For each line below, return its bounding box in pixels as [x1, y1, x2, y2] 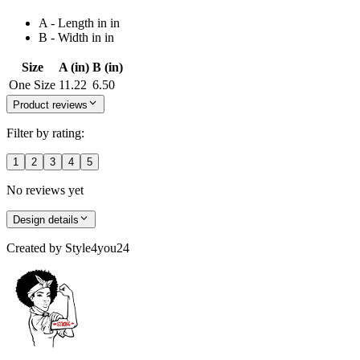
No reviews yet [6, 182, 84, 197]
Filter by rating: [6, 125, 84, 140]
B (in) [92, 60, 123, 75]
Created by [6, 241, 62, 256]
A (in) [59, 60, 89, 75]
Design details [13, 214, 79, 227]
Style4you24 [65, 241, 129, 256]
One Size [9, 78, 55, 92]
